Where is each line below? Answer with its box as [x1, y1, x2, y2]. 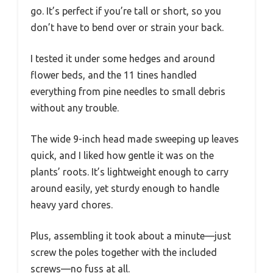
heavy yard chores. [30, 199, 113, 211]
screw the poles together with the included [30, 247, 217, 258]
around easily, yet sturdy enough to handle [30, 183, 219, 194]
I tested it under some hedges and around [30, 53, 215, 65]
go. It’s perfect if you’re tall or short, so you [30, 5, 221, 17]
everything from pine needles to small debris [30, 86, 225, 97]
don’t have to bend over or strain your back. [30, 22, 224, 34]
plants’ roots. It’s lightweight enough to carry [30, 166, 229, 178]
